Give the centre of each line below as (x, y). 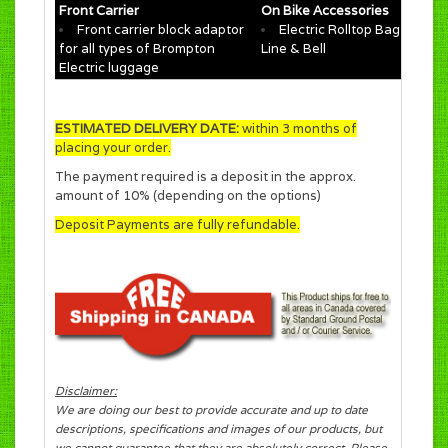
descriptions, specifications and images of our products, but (218, 428)
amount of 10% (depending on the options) (188, 196)
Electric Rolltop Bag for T (356, 30)
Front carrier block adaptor (160, 30)
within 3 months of (298, 129)
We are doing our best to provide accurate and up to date (211, 409)
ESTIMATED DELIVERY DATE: (147, 129)
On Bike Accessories (325, 11)
